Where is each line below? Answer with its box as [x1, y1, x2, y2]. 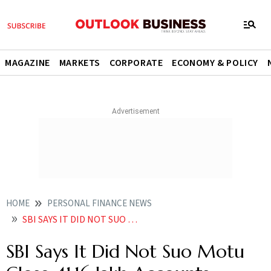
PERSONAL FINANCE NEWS [47, 197, 152, 210]
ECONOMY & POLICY [172, 56, 259, 70]
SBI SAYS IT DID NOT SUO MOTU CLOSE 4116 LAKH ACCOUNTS [22, 213, 128, 226]
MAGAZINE [5, 56, 50, 70]
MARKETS [59, 56, 101, 70]
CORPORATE [109, 56, 163, 70]
